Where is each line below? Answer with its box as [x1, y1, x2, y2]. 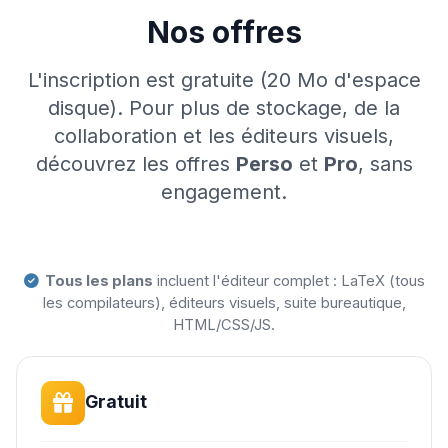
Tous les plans [44, 271, 153, 290]
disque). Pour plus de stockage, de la [48, 95, 400, 120]
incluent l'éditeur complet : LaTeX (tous [152, 271, 425, 290]
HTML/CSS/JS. [173, 315, 275, 334]
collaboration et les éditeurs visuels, [54, 123, 394, 148]
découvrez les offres [35, 151, 236, 176]
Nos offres [146, 13, 302, 50]
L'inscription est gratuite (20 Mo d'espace [27, 67, 421, 92]
